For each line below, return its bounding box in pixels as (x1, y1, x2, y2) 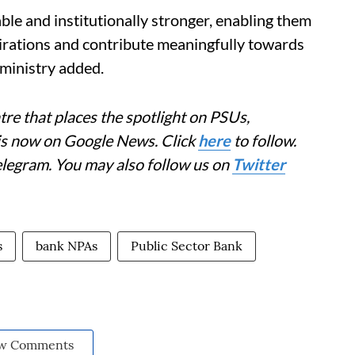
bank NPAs (36, 238, 97, 254)
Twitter (232, 155, 285, 174)
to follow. (231, 131, 296, 151)
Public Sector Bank (131, 238, 242, 254)
